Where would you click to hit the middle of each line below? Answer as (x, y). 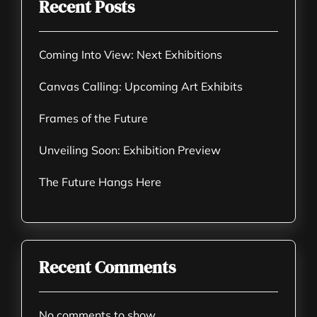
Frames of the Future (93, 118)
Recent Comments (107, 267)
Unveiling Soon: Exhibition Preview (130, 150)
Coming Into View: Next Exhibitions (131, 54)
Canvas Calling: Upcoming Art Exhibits (141, 86)
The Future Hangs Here (100, 182)
